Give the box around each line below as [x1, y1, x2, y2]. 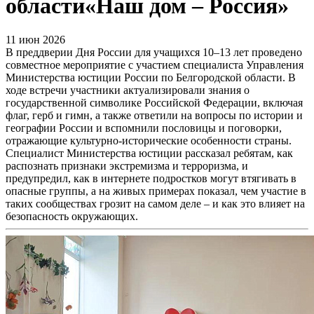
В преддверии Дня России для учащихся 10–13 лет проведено [6, 46, 302, 59]
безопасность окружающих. [6, 210, 138, 223]
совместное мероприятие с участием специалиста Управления [6, 59, 303, 71]
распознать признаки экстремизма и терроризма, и [6, 160, 248, 172]
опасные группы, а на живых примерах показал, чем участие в [6, 185, 306, 198]
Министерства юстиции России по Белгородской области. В [6, 71, 296, 84]
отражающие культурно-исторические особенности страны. [6, 135, 292, 147]
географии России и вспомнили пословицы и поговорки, [6, 122, 282, 135]
